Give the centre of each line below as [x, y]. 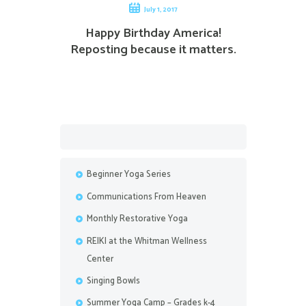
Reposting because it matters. [153, 50]
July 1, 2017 [161, 10]
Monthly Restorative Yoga [137, 219]
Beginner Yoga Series [129, 175]
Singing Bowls [113, 281]
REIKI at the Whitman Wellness [147, 241]
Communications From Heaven [147, 197]
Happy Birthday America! [153, 34]
